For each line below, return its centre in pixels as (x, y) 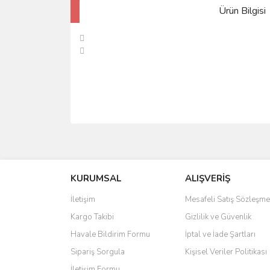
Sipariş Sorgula (98, 252)
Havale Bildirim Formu (110, 234)
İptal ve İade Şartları (220, 234)
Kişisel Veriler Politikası (226, 252)
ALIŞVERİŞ (208, 178)
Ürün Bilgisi (242, 11)
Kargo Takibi (92, 217)
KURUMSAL (96, 178)
